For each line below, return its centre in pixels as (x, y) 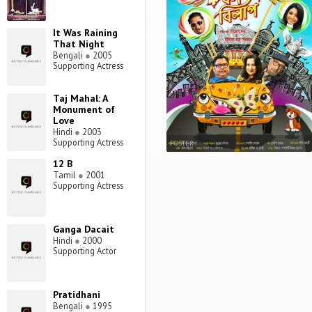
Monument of (84, 110)
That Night (78, 44)
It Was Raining (85, 33)
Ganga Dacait (83, 229)
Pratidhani (76, 295)
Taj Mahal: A (80, 99)
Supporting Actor (84, 251)
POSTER (182, 143)
